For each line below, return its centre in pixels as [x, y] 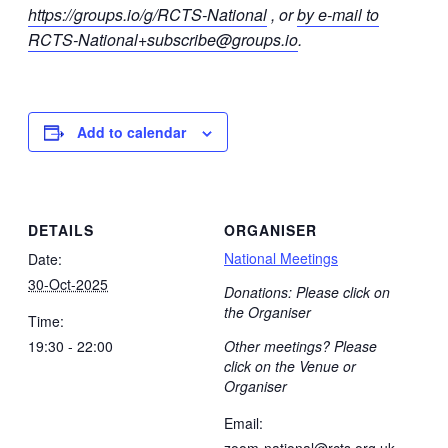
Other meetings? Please [300, 345]
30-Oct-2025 [68, 283]
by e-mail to [338, 14]
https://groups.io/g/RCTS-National [147, 14]
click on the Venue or [290, 365]
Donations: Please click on [307, 291]
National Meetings [281, 257]
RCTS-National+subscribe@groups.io [163, 39]
